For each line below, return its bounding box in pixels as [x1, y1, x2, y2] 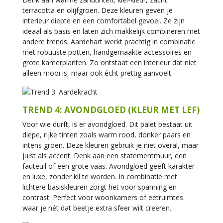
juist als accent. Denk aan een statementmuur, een [22, 151, 187, 161]
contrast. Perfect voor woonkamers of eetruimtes [22, 193, 183, 203]
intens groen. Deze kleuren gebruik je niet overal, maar [22, 140, 199, 150]
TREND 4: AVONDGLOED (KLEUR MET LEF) [22, 104, 200, 116]
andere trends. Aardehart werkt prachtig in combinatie [22, 36, 196, 46]
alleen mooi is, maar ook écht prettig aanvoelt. [22, 68, 173, 78]
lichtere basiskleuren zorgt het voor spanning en [22, 182, 177, 192]
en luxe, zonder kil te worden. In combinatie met [22, 172, 177, 182]
